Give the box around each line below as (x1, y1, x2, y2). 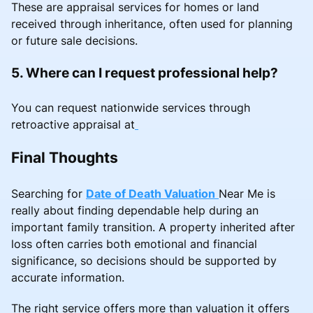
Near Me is (219, 186, 275, 201)
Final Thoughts (11, 148, 118, 166)
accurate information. (11, 270, 124, 284)
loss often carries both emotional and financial (11, 236, 257, 251)
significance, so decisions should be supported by (11, 253, 277, 268)
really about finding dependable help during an (11, 203, 259, 217)
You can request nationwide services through (11, 100, 250, 115)
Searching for (11, 186, 86, 201)
